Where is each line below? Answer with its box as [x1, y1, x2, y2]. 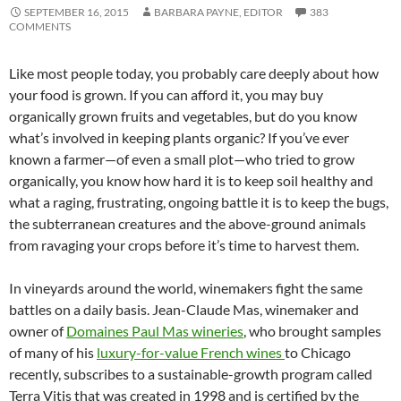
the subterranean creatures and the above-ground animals [9, 214, 366, 232]
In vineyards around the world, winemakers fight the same [9, 278, 363, 296]
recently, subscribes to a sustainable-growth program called [9, 364, 372, 382]
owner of [9, 321, 66, 339]
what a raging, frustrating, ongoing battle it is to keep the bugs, [9, 192, 388, 210]
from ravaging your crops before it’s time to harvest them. [9, 235, 359, 253]
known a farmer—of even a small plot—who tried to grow [9, 149, 354, 167]
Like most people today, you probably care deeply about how [9, 64, 379, 81]
